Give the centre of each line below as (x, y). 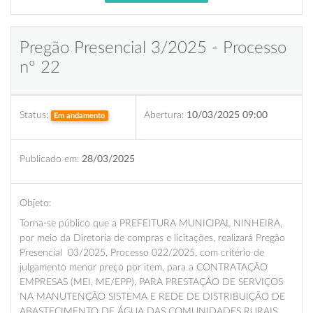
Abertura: (164, 115)
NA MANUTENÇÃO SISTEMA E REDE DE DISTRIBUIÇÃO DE (152, 296)
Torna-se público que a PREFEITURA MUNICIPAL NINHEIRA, (151, 223)
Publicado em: (49, 159)
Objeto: (35, 203)
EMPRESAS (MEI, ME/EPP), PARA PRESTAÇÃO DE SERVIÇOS (151, 282)
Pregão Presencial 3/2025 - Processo (153, 48)
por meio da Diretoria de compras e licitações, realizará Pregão (152, 238)
